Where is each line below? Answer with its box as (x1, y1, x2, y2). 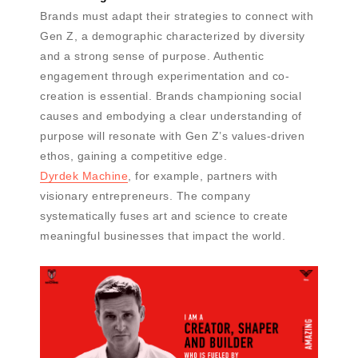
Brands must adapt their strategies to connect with (40, 9, 313, 22)
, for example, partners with (128, 169, 277, 182)
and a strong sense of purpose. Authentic (40, 49, 264, 62)
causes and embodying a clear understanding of (40, 109, 302, 122)
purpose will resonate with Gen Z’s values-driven (40, 129, 304, 142)
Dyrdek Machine (40, 169, 128, 182)
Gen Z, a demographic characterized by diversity (40, 29, 305, 42)
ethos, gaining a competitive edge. (40, 149, 227, 162)
